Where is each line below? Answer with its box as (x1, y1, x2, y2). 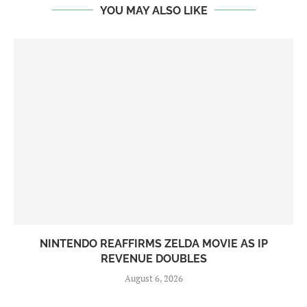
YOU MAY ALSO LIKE (99, 3, 208, 17)
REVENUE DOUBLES (100, 251, 207, 265)
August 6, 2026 (124, 271, 183, 284)
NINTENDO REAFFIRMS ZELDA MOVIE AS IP (39, 236, 268, 250)
